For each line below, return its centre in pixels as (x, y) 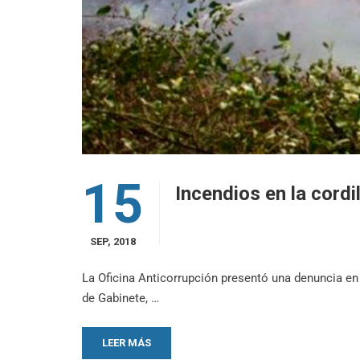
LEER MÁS (127, 343)
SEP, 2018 (112, 241)
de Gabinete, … (121, 298)
